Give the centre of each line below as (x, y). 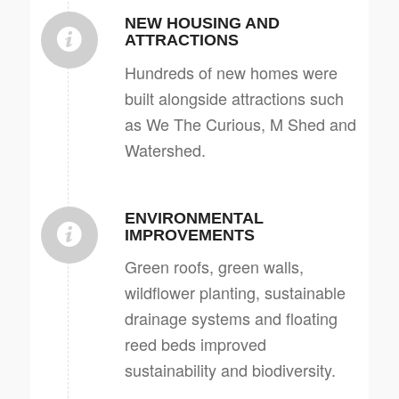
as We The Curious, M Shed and (240, 123)
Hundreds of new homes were (231, 72)
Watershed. (165, 149)
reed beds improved (195, 344)
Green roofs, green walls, (214, 267)
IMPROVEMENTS (189, 235)
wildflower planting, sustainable (235, 293)
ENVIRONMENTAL (194, 218)
